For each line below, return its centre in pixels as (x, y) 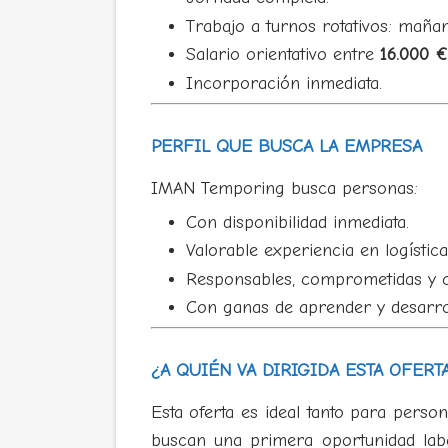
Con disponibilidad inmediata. (297, 222)
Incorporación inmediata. (283, 83)
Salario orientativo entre (282, 54)
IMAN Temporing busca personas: (284, 188)
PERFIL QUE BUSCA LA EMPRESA (286, 146)
